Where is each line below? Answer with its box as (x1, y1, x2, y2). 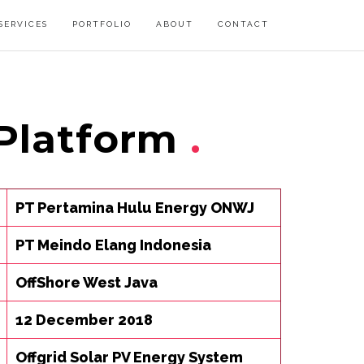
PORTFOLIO (72, 19, 132, 28)
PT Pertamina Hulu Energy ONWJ (15, 199, 254, 216)
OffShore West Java (15, 274, 158, 291)
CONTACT (218, 19, 269, 28)
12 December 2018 (15, 311, 153, 328)
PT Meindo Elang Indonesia (15, 236, 211, 253)
